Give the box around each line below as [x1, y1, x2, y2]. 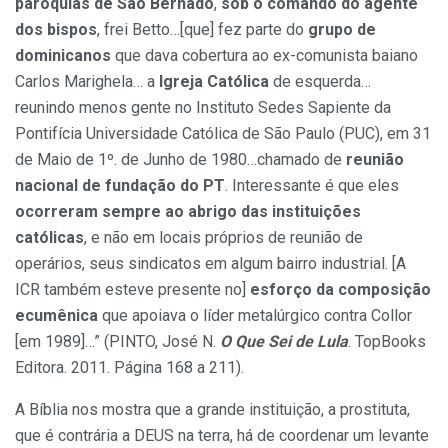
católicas [15, 228, 84, 248]
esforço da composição [250, 280, 431, 300]
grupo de [308, 20, 376, 40]
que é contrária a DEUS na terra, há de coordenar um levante [15, 426, 429, 446]
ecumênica [15, 306, 98, 326]
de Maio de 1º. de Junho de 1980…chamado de [15, 150, 346, 170]
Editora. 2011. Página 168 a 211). [15, 358, 244, 378]
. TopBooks [348, 332, 426, 352]
